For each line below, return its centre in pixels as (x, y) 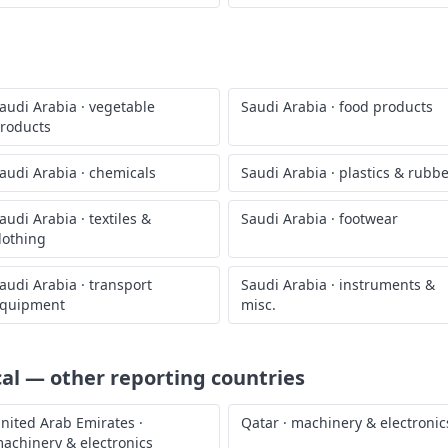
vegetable (122, 106)
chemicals (122, 172)
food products (386, 106)
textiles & (120, 218)
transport (120, 284)
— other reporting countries (162, 377)
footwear (368, 218)
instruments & (387, 284)
